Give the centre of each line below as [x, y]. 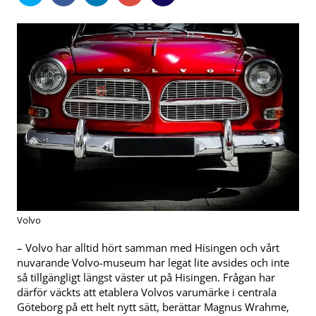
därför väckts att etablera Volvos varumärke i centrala [147, 292]
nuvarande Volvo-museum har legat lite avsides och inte [153, 262]
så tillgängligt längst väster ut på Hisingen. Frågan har [146, 277]
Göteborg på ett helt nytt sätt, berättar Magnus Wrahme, [153, 306]
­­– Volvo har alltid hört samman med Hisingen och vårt [148, 247]
